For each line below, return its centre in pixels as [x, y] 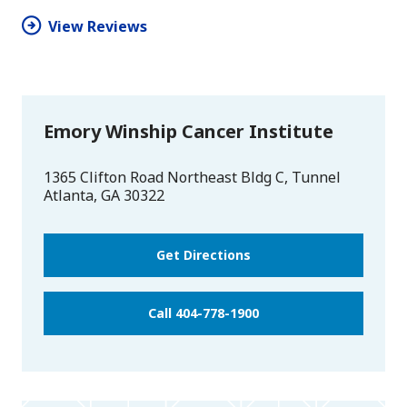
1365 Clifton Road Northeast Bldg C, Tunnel [192, 178]
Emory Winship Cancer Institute [189, 132]
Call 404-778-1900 [203, 313]
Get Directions [203, 255]
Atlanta [69, 196]
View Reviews [98, 27]
